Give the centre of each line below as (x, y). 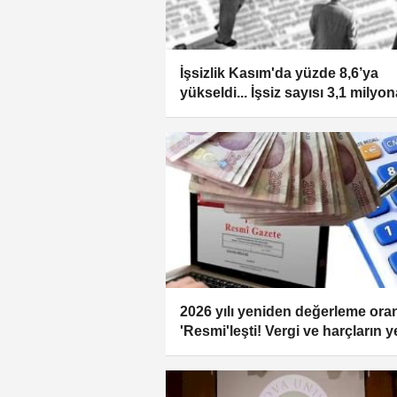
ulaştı (198, 113)
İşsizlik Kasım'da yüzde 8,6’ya (279, 74)
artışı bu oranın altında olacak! (281, 350)
